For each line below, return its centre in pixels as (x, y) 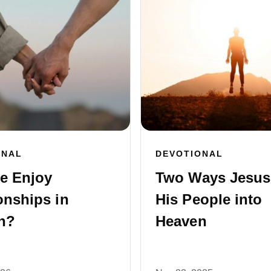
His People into (209, 200)
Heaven (181, 221)
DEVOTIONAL (189, 154)
